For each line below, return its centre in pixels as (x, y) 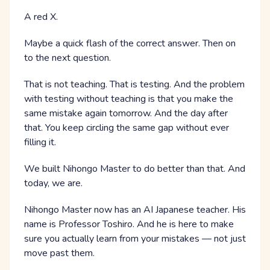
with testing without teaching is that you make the (129, 99)
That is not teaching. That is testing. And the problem (134, 84)
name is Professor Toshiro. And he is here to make (129, 224)
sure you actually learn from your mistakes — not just (135, 239)
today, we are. (53, 183)
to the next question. (67, 58)
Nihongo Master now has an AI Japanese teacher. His (135, 210)
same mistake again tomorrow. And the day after (126, 113)
